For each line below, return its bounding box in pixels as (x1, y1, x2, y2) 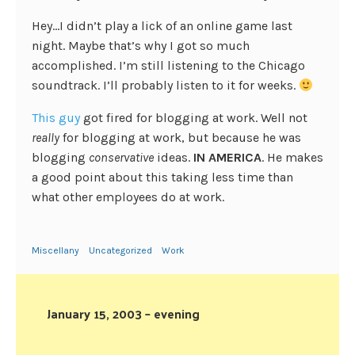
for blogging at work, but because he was (59, 130, 301, 145)
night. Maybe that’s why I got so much (32, 38, 250, 53)
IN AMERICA (193, 150, 261, 165)
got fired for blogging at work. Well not (83, 110, 307, 125)
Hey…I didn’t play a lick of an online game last (32, 18, 292, 33)
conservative (89, 150, 154, 165)
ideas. (154, 150, 193, 165)
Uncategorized (89, 245, 152, 256)
